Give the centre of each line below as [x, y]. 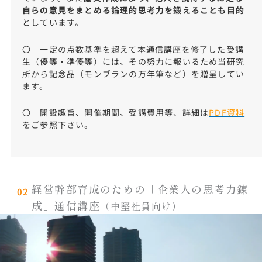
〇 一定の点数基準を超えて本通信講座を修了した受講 [133, 49]
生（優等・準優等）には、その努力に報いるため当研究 [133, 61]
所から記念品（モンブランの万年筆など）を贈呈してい [133, 73]
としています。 [53, 23]
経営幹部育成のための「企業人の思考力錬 [140, 189]
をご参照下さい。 [58, 125]
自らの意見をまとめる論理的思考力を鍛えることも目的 [133, 10]
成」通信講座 [66, 205]
